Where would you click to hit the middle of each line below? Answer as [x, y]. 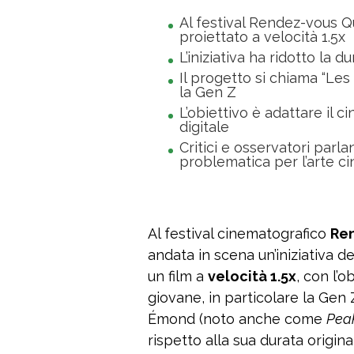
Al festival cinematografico [239, 234]
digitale [204, 127]
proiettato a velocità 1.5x [262, 37]
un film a [178, 277]
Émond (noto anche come [237, 319]
